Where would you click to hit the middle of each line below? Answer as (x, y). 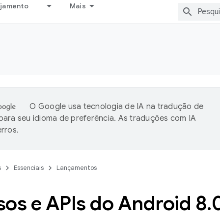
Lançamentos (77, 168)
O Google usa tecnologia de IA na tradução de (117, 107)
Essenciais (29, 168)
